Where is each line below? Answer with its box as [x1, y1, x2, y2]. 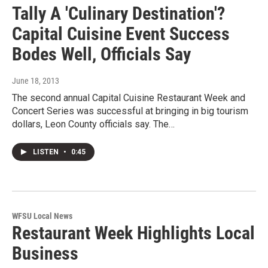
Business [12, 243, 78, 264]
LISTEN [33, 148, 60, 157]
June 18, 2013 [12, 76, 59, 86]
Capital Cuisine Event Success [12, 23, 230, 45]
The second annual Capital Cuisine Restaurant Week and [12, 92, 245, 104]
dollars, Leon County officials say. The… [12, 118, 175, 130]
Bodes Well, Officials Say [12, 44, 191, 65]
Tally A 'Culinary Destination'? [12, 3, 225, 25]
